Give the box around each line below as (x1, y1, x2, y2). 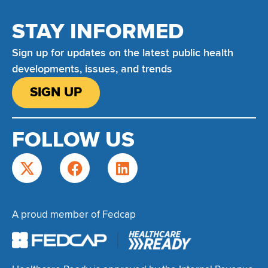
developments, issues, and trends (12, 62, 172, 76)
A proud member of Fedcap (12, 208, 136, 221)
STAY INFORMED (12, 19, 184, 45)
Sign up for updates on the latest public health (12, 46, 233, 60)
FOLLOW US (12, 127, 135, 154)
